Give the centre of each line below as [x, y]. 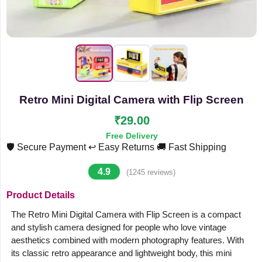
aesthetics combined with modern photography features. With [127, 240]
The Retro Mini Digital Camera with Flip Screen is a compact [126, 214]
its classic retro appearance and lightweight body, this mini [121, 253]
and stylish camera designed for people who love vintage [119, 227]
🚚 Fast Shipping [192, 147]
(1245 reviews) [151, 172]
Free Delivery [132, 136]
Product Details [41, 195]
